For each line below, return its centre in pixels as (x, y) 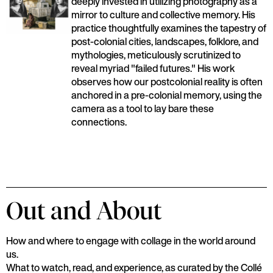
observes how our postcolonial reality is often (167, 82)
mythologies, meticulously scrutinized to (156, 55)
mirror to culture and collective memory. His (163, 15)
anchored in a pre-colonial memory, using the (167, 95)
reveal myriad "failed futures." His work (153, 68)
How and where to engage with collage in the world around (131, 241)
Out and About (84, 211)
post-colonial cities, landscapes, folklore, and (165, 41)
